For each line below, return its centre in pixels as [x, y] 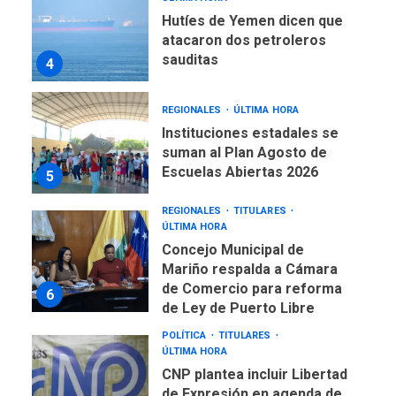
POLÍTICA [185, 336]
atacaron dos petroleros [244, 41]
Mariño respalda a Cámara [249, 270]
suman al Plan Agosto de [244, 153]
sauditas [190, 60]
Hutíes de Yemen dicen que [252, 21]
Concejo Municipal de [232, 250]
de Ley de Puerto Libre [238, 308]
